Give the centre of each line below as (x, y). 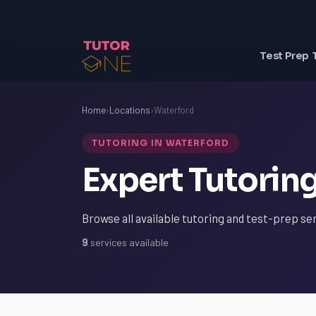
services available (128, 242)
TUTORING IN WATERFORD (161, 143)
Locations (130, 110)
